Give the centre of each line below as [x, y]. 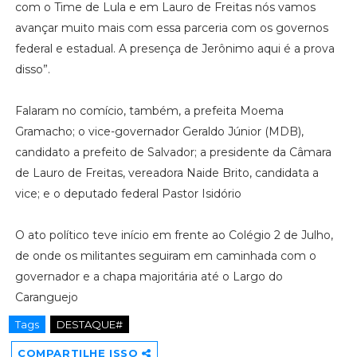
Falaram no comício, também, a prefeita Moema [149, 111]
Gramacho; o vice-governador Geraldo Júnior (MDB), [159, 131]
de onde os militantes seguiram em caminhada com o [165, 256]
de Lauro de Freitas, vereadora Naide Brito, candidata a [167, 173]
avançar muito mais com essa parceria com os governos [171, 28]
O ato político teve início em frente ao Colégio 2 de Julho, [174, 235]
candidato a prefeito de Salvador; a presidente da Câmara [173, 152]
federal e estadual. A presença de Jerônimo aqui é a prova [175, 49]
